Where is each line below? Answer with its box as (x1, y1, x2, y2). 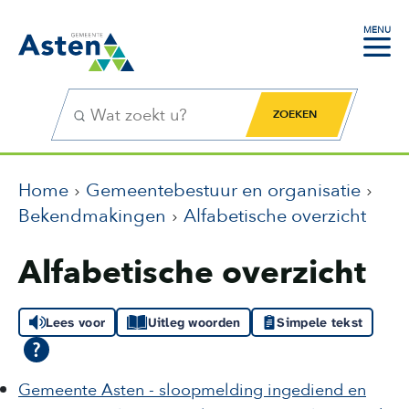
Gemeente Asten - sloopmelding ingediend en (18, 379, 366, 402)
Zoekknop (245, 91, 328, 116)
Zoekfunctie (54, 90, 163, 118)
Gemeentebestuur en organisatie (86, 178, 361, 203)
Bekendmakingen (18, 204, 166, 228)
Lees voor (45, 314, 106, 330)
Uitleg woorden (147, 314, 241, 330)
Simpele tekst (277, 314, 363, 330)
